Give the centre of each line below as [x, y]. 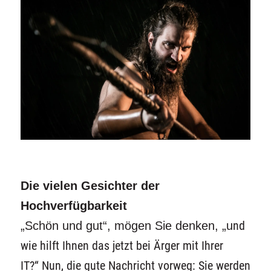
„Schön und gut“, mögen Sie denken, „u [126, 225]
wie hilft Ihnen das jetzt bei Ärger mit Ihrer [122, 246]
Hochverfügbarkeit [73, 205]
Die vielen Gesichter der [90, 185]
